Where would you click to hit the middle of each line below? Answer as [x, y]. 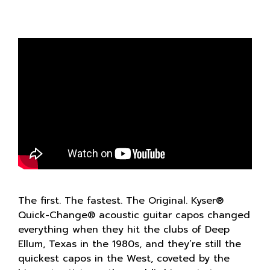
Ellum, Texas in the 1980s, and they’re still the [130, 244]
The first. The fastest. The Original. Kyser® [121, 201]
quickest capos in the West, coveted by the [124, 259]
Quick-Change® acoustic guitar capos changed [134, 215]
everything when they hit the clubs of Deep [124, 230]
